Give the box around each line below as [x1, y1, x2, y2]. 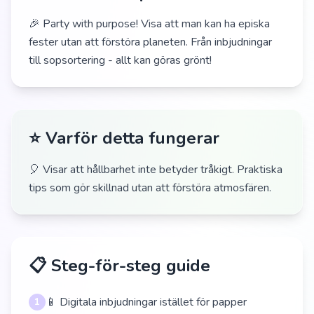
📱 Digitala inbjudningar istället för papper [46, 294, 247, 310]
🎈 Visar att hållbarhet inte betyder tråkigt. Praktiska [29, 162, 282, 177]
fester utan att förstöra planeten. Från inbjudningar [29, 34, 272, 50]
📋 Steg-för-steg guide [29, 254, 210, 277]
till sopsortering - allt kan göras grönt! [29, 53, 212, 68]
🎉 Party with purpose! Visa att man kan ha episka [29, 16, 270, 32]
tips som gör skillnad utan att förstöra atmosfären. [29, 180, 271, 196]
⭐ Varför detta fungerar [29, 127, 219, 149]
